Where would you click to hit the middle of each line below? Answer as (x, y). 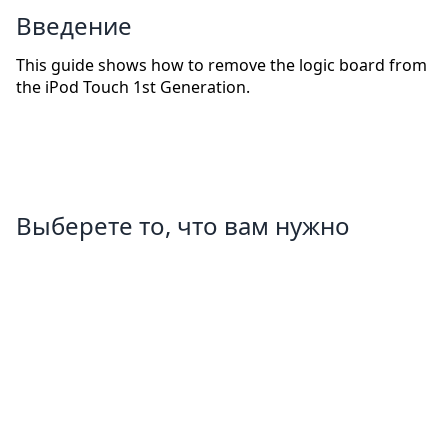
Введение (74, 26)
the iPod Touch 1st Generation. (133, 87)
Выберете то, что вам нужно (183, 226)
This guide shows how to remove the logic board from (221, 65)
